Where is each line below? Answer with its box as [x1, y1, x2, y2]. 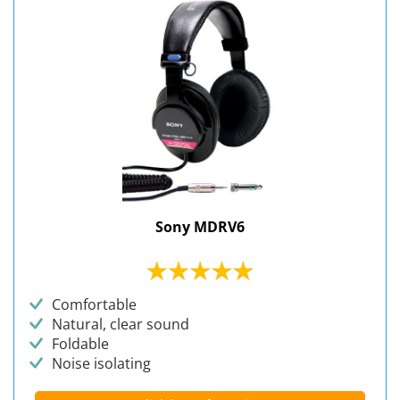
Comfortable [52, 294, 137, 314]
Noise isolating [52, 353, 151, 373]
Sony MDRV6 [155, 217, 245, 237]
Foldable [52, 333, 109, 354]
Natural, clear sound [52, 313, 189, 334]
